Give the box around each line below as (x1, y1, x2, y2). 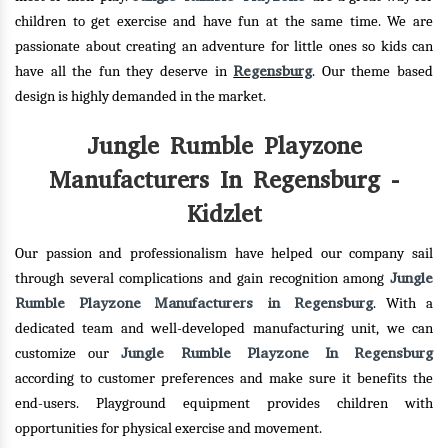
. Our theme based (312, 63, 434, 80)
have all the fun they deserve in (15, 63, 234, 80)
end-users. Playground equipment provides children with (15, 395, 433, 412)
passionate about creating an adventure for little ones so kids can (15, 38, 433, 55)
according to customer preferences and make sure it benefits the (15, 370, 433, 387)
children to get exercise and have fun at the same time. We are (15, 13, 433, 30)
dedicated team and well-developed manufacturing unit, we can (15, 320, 433, 337)
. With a (372, 295, 434, 312)
